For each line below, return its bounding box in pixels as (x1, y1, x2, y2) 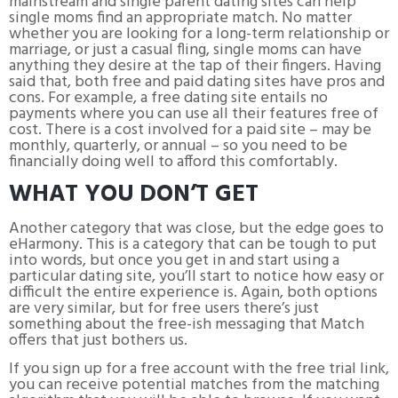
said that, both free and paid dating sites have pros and (9, 68, 385, 95)
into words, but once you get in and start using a (9, 247, 339, 274)
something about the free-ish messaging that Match (9, 311, 364, 338)
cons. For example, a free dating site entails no (9, 84, 328, 111)
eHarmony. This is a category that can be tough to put (9, 231, 377, 258)
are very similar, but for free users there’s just (9, 295, 319, 322)
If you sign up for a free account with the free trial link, (9, 355, 389, 382)
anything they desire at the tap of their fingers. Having (9, 52, 381, 79)
